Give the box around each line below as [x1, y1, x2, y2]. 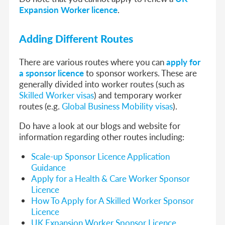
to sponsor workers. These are [84, 66, 197, 79]
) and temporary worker [94, 88, 182, 101]
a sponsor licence [19, 66, 84, 79]
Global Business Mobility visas [62, 99, 173, 112]
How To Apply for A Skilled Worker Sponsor [31, 194, 194, 206]
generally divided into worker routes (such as [19, 77, 185, 90]
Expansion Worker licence [19, 3, 118, 16]
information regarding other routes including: [19, 130, 187, 143]
